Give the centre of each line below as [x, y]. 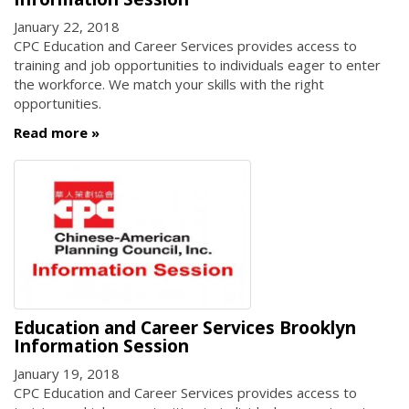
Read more [51, 132]
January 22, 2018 [67, 27]
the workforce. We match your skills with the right [169, 84]
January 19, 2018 [67, 374]
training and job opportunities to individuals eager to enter [197, 65]
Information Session [101, 346]
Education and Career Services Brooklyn [185, 327]
